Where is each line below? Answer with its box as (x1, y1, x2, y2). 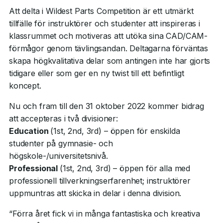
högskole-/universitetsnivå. (9, 151, 108, 161)
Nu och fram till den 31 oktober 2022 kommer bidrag (9, 101, 204, 111)
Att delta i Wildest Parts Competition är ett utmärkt (9, 6, 194, 16)
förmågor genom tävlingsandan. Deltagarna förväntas (9, 43, 208, 53)
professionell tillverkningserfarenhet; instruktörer (9, 176, 191, 186)
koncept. (9, 81, 41, 91)
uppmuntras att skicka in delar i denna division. (9, 188, 182, 198)
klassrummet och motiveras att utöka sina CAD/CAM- (9, 31, 208, 41)
